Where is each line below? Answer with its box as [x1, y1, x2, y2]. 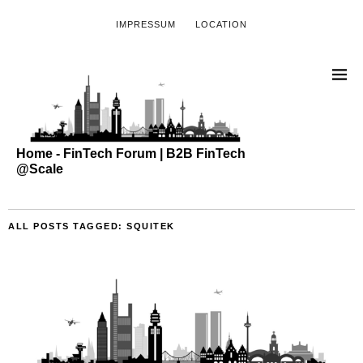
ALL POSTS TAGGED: [8, 220, 126, 231]
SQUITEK [126, 220, 175, 231]
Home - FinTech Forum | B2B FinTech [16, 146, 246, 160]
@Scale [16, 161, 63, 176]
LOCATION [195, 19, 247, 29]
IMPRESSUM [116, 19, 176, 29]
